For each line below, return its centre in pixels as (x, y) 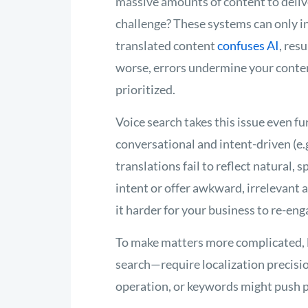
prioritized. (145, 89)
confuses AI (248, 45)
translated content (166, 45)
